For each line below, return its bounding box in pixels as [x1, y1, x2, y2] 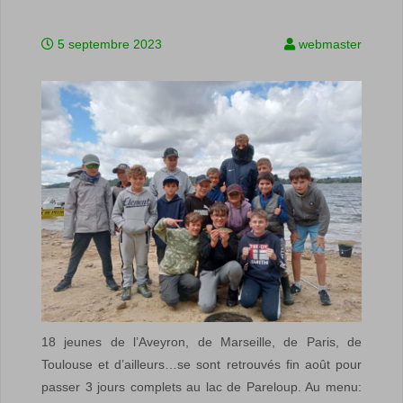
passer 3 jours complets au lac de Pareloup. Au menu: [41, 379, 362, 394]
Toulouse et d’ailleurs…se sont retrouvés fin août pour [41, 356, 362, 372]
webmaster [299, 37, 362, 51]
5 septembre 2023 [58, 37, 162, 51]
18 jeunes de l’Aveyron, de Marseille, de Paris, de [41, 334, 362, 349]
